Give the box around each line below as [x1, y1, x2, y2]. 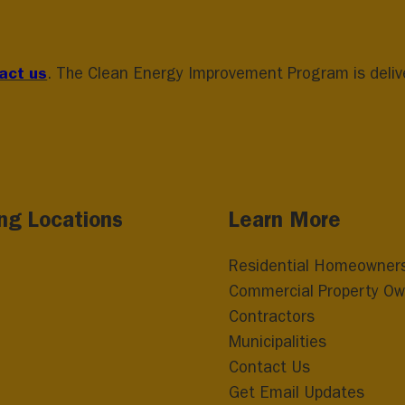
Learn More [228, 206, 341, 232]
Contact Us [228, 357, 310, 377]
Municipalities [228, 332, 326, 352]
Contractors [228, 306, 315, 326]
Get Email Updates [228, 382, 364, 402]
